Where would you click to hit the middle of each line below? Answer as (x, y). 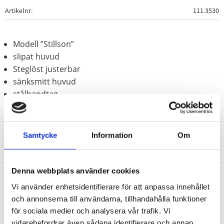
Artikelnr (18, 10)
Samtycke (40, 135)
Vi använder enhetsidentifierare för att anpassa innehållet (110, 186)
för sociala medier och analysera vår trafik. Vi (91, 210)
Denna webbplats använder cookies (75, 170)
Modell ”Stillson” (43, 44)
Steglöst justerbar (47, 69)
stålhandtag (35, 94)
